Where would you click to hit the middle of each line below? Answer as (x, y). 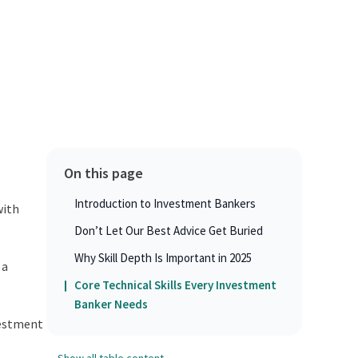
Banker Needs (111, 304)
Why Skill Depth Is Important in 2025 (163, 258)
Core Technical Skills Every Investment (175, 285)
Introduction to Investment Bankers (165, 204)
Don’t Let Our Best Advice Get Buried (168, 231)
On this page (103, 173)
